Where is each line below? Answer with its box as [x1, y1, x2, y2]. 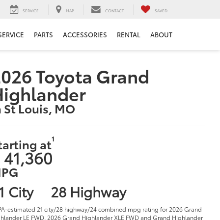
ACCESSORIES [63, 30, 107, 39]
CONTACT [105, 8, 124, 14]
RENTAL [117, 30, 140, 39]
